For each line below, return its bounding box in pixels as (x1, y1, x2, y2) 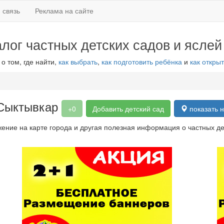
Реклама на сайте (35, 5, 93, 15)
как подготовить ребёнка (101, 56, 182, 66)
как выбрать (58, 56, 97, 66)
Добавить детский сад (92, 103, 164, 113)
